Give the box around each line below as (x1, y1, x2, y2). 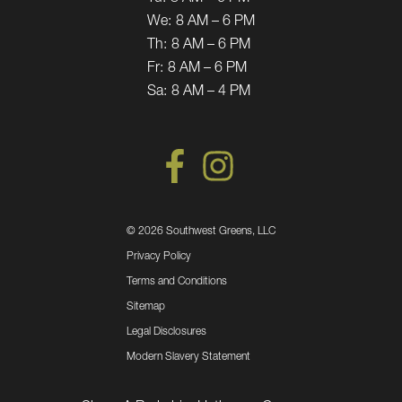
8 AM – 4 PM (171, 84, 250, 100)
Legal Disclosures (127, 326, 206, 337)
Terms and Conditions (127, 275, 227, 287)
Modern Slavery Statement (127, 351, 250, 363)
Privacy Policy (127, 250, 191, 262)
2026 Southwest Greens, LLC (138, 225, 275, 237)
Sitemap (127, 301, 165, 312)
